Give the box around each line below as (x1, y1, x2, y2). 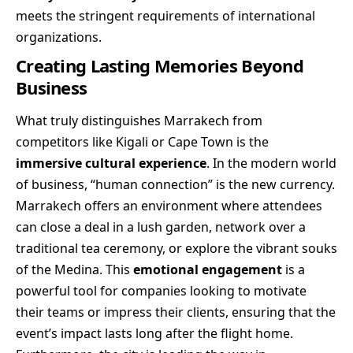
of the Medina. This (16, 261, 133, 279)
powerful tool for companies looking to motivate (16, 282, 307, 300)
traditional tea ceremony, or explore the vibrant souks (16, 240, 337, 258)
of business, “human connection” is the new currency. (16, 176, 335, 194)
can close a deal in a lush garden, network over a (16, 218, 306, 236)
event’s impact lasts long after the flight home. (16, 325, 293, 343)
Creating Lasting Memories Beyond (16, 54, 304, 78)
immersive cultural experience (16, 154, 206, 173)
